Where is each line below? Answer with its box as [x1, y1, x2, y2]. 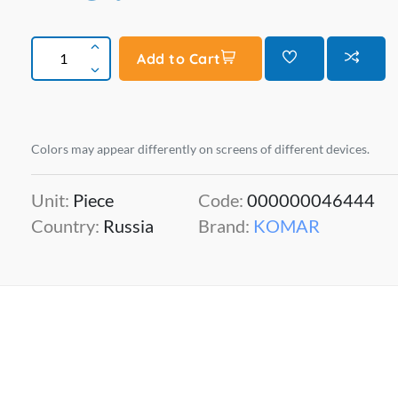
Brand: [198, 215, 253, 236]
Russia [103, 215, 154, 236]
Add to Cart [137, 50, 221, 68]
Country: [31, 215, 103, 236]
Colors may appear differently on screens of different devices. [31, 141, 370, 156]
